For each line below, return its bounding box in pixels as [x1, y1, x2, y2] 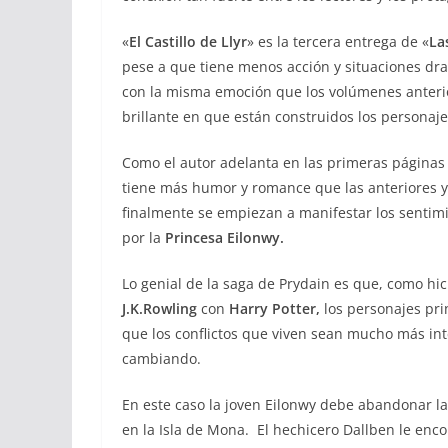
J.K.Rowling [122, 299, 197, 318]
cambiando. [122, 349, 201, 368]
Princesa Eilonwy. [165, 228, 284, 247]
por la [122, 228, 165, 247]
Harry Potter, [225, 299, 320, 318]
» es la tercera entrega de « [247, 32, 429, 51]
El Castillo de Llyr [129, 32, 247, 51]
